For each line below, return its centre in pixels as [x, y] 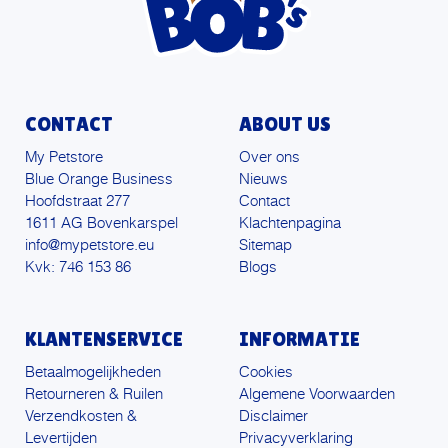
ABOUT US [285, 124]
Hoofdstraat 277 [77, 202]
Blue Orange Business [99, 180]
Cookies [266, 373]
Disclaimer [273, 417]
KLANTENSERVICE [104, 339]
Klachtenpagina [290, 224]
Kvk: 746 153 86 [78, 268]
